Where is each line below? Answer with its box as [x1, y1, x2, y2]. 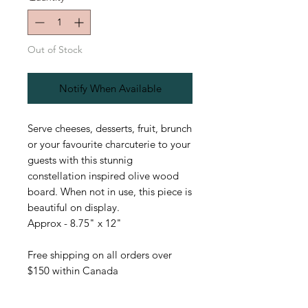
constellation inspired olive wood [27, 169, 179, 183]
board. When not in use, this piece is [27, 185, 192, 199]
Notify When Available [58, 82, 162, 96]
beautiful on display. [27, 201, 120, 214]
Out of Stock [27, 43, 82, 56]
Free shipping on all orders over [27, 248, 172, 262]
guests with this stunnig [27, 153, 133, 167]
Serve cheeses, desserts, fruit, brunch [27, 122, 192, 135]
